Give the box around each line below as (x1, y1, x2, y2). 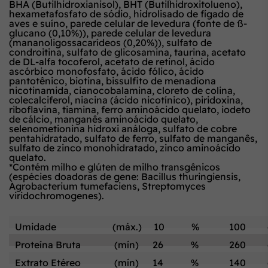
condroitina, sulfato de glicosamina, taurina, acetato (9, 45, 246, 58)
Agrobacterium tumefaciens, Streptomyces (9, 179, 206, 192)
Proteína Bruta (15, 238, 81, 251)
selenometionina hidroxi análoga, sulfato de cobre (9, 122, 237, 135)
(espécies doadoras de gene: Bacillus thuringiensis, (9, 170, 240, 182)
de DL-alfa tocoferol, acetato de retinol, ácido (9, 55, 215, 68)
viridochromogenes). (9, 189, 104, 202)
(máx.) (112, 220, 142, 233)
